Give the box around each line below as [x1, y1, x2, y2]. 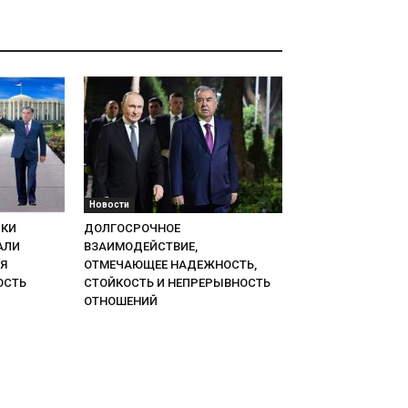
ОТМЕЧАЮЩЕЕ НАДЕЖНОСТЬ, [84, 258, 257, 272]
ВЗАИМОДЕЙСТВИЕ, [84, 240, 198, 254]
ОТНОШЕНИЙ [84, 294, 158, 309]
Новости [89, 199, 129, 210]
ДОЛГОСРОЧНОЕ [84, 221, 180, 236]
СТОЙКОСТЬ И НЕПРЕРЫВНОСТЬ [84, 276, 270, 291]
